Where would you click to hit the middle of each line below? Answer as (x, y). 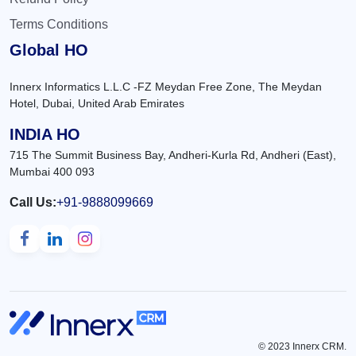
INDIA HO (45, 134)
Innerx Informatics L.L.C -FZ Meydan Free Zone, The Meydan (166, 86)
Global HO (49, 50)
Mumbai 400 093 (52, 171)
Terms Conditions (59, 24)
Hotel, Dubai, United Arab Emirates (97, 103)
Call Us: (33, 202)
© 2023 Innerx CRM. (302, 347)
